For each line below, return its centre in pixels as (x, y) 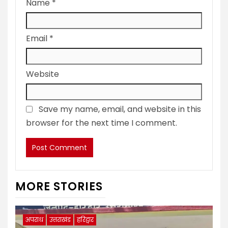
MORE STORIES (59, 187)
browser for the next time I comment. (102, 123)
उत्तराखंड (60, 220)
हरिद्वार (85, 220)
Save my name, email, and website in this (120, 109)
